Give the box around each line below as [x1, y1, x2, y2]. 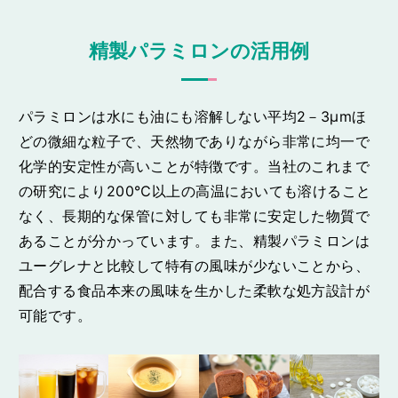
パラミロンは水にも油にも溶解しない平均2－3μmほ [18, 107, 367, 125]
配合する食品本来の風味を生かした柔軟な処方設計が [18, 281, 370, 299]
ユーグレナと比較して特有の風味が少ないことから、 [18, 256, 370, 275]
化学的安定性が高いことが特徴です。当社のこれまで [18, 156, 370, 175]
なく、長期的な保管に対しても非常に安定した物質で [18, 206, 370, 225]
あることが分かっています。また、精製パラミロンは [18, 231, 370, 250]
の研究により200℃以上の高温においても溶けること [18, 181, 371, 200]
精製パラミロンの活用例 [89, 38, 309, 62]
